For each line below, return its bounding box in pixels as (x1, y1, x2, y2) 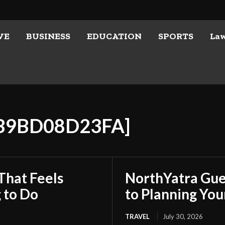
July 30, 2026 (163, 212, 203, 220)
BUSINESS (26, 31, 70, 42)
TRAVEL (125, 212, 150, 220)
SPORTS (158, 31, 193, 42)
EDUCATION (86, 31, 142, 42)
